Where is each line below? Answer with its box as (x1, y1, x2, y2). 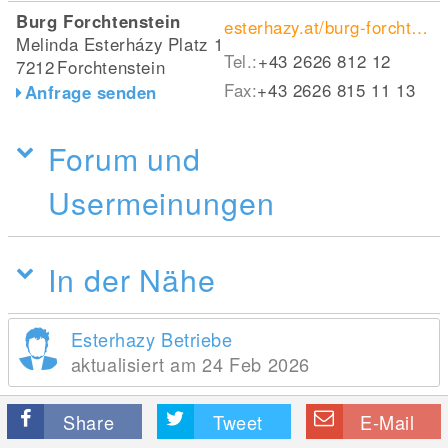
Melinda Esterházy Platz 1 (16, 32, 224, 56)
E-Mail (360, 409, 415, 435)
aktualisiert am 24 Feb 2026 (70, 351, 310, 377)
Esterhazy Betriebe (70, 326, 233, 352)
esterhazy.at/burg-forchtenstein (411, 15, 429, 39)
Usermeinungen (48, 180, 275, 224)
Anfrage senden (24, 80, 157, 104)
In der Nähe (48, 257, 216, 301)
